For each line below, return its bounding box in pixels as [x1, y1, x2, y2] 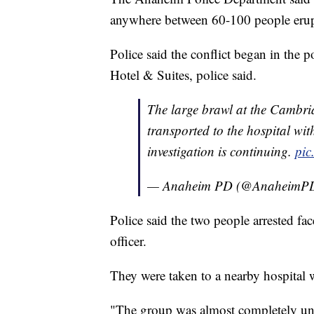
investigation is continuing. [147, 142, 295, 161]
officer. [110, 232, 146, 250]
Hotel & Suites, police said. [110, 66, 257, 84]
